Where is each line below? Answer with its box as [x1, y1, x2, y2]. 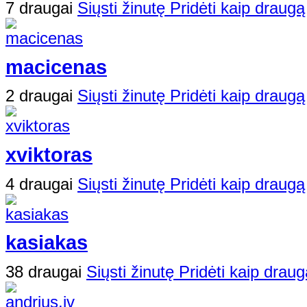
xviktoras [5, 144, 93, 167]
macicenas [5, 56, 107, 78]
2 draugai [5, 86, 77, 106]
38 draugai [5, 262, 86, 282]
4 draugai [5, 174, 77, 193]
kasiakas [5, 232, 88, 254]
